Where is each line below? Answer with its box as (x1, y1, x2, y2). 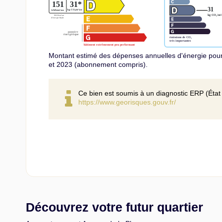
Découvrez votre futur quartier (26, 200, 203, 214)
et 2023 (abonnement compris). (49, 60, 148, 68)
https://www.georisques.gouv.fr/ (78, 98, 176, 106)
